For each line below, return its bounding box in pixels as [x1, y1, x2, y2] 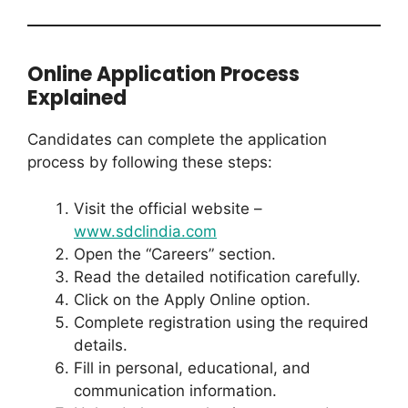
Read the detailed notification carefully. [74, 267, 361, 286]
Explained [27, 84, 127, 113]
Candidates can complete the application [27, 130, 327, 149]
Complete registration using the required [74, 312, 369, 331]
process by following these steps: [27, 153, 272, 172]
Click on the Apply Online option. [74, 290, 311, 309]
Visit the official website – [74, 199, 262, 218]
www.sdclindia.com [74, 221, 217, 240]
